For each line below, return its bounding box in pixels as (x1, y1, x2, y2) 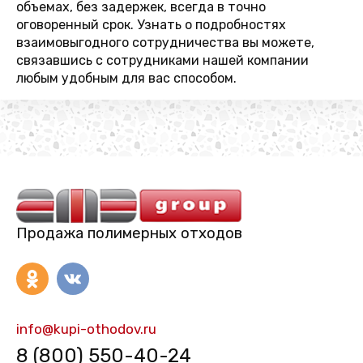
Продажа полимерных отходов (16, 224, 242, 242)
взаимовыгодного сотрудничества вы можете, (16, 35, 314, 50)
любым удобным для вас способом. (16, 70, 237, 86)
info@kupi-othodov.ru (16, 320, 156, 337)
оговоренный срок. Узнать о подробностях (16, 17, 286, 32)
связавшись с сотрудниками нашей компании (16, 53, 309, 68)
